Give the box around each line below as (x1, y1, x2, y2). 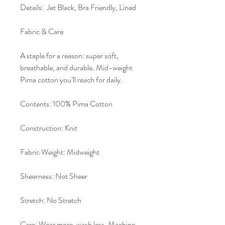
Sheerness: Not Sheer (20, 170, 87, 182)
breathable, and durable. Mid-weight (20, 61, 133, 73)
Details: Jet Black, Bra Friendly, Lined (20, 1, 136, 13)
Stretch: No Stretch (20, 194, 81, 206)
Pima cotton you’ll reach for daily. (20, 73, 123, 85)
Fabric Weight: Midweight (20, 146, 99, 158)
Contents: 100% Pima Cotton (20, 97, 113, 109)
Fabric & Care (20, 25, 63, 37)
